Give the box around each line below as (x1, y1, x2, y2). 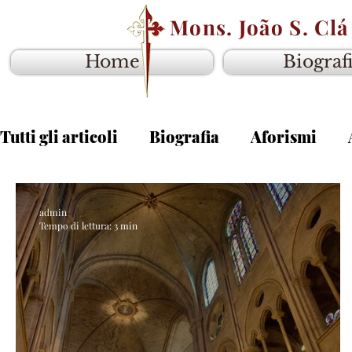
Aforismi (251, 125, 317, 147)
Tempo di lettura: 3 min (39, 219, 137, 232)
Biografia (149, 125, 219, 147)
